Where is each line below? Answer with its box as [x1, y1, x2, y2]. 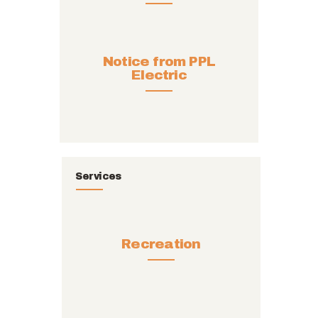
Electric [131, 67, 187, 82]
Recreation [121, 236, 201, 251]
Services [75, 171, 121, 182]
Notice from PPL [102, 53, 216, 69]
